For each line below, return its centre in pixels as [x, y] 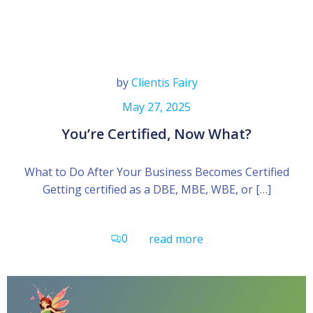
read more [176, 239]
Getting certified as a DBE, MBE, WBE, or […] [156, 189]
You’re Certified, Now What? [156, 134]
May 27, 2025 [156, 107]
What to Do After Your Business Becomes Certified [156, 172]
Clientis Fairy [164, 82]
